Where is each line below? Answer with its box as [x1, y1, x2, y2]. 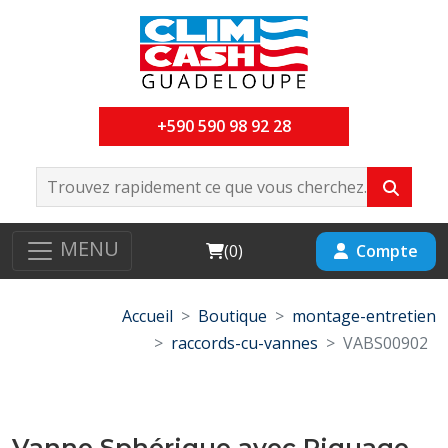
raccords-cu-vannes [171, 332, 318, 354]
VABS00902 [343, 332, 428, 354]
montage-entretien [292, 305, 436, 327]
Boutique [198, 305, 267, 327]
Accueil [122, 305, 173, 327]
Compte [356, 239, 418, 262]
